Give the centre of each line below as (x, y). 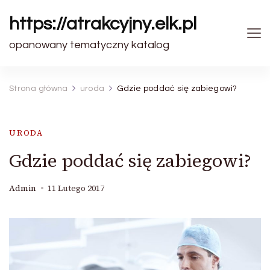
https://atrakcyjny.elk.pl (103, 24)
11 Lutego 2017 (76, 188)
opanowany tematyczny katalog (89, 45)
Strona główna (39, 89)
